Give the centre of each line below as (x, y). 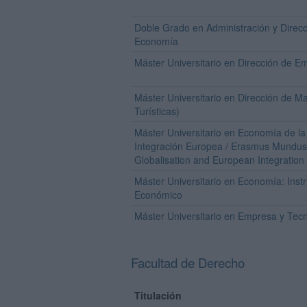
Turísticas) (157, 111)
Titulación (158, 295)
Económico (158, 195)
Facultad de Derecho (188, 262)
